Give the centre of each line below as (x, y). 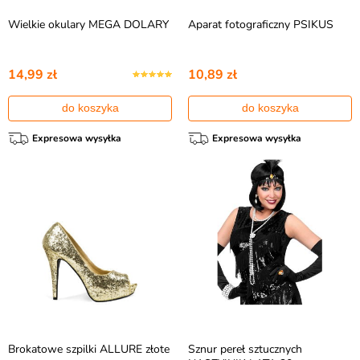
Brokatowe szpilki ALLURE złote (89, 349)
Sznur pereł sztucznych (245, 349)
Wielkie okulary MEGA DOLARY (88, 25)
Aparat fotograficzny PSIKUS (261, 25)
